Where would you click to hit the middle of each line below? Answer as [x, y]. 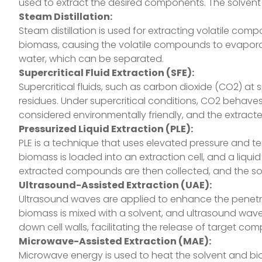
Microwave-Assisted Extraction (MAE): [115, 242]
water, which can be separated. [91, 59]
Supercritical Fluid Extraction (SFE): [106, 73]
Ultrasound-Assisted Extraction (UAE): [115, 185]
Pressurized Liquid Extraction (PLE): [106, 129]
